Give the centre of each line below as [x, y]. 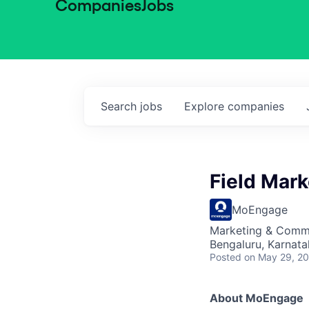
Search [120, 106]
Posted [226, 257]
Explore [206, 106]
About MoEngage [257, 298]
